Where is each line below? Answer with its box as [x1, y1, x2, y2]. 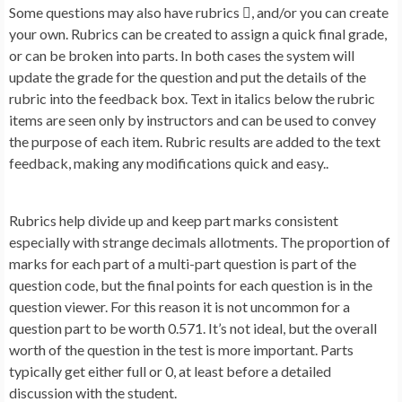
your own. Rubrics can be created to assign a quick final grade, [9, 25, 387, 43]
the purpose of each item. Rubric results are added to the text [9, 133, 380, 151]
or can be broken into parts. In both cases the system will [9, 47, 354, 65]
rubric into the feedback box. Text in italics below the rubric [9, 90, 375, 108]
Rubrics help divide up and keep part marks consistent [9, 212, 338, 230]
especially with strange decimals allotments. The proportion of [9, 233, 390, 251]
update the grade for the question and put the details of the [9, 68, 366, 86]
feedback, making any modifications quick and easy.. [9, 154, 328, 172]
